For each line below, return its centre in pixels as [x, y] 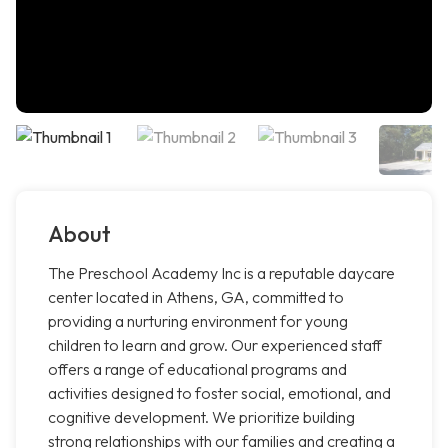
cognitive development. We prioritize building [201, 417]
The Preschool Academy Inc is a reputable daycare [221, 273]
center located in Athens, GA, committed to [196, 297]
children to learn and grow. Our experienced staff [215, 345]
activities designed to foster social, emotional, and [219, 393]
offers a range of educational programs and [197, 369]
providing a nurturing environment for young [198, 321]
